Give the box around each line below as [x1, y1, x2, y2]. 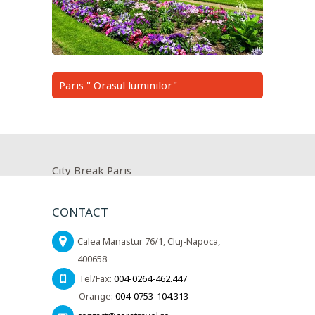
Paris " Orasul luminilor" [59, 77, 177, 92]
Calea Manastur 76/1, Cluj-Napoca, [77, 234, 220, 247]
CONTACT [52, 203, 108, 220]
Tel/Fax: [79, 271, 114, 285]
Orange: [79, 289, 115, 302]
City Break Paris [52, 162, 131, 177]
